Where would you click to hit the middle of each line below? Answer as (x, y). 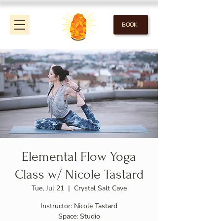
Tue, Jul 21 (48, 188)
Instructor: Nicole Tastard (79, 206)
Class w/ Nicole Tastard (79, 174)
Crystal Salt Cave (100, 188)
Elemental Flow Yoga (79, 157)
